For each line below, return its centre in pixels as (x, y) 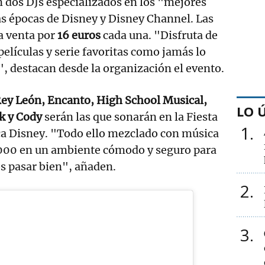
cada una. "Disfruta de (159, 35)
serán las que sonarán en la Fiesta (130, 117)
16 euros (79, 35)
